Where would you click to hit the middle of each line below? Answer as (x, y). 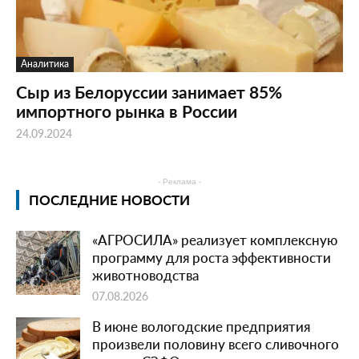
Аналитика (45, 64)
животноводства (145, 275)
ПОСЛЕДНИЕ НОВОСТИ (109, 200)
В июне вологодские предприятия (201, 327)
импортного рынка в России (127, 111)
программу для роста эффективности (212, 258)
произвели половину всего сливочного (216, 344)
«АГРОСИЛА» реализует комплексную (215, 240)
